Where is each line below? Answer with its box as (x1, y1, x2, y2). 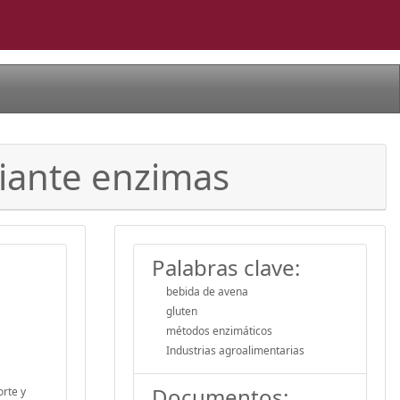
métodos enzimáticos (166, 322, 272, 338)
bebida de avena (166, 283, 248, 299)
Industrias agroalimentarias (166, 342, 304, 358)
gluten (166, 303, 197, 319)
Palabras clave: (152, 252, 300, 282)
